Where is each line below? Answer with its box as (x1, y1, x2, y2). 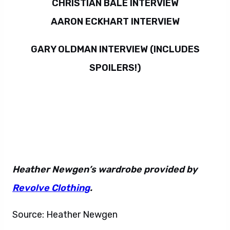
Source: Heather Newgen (12, 209, 118, 220)
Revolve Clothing (12, 182, 90, 194)
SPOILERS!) (89, 62, 141, 73)
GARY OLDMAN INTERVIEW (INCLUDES (30, 44, 200, 55)
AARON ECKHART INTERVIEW (50, 16, 180, 27)
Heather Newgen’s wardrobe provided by (12, 164, 198, 175)
